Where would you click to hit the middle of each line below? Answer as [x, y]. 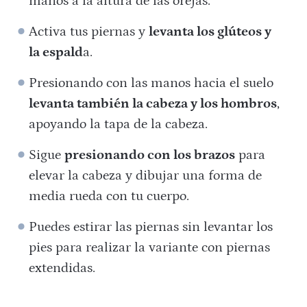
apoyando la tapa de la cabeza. [119, 124]
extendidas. [62, 268]
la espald [56, 52]
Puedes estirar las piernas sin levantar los [151, 226]
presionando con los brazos [150, 155]
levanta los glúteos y [210, 31]
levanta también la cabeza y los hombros [153, 103]
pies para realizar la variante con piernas [150, 247]
